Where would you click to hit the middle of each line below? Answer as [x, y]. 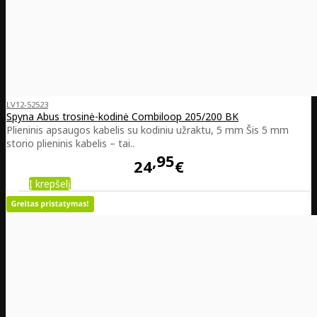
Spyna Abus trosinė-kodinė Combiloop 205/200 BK [122, 116]
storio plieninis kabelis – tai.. [70, 143]
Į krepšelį [50, 184]
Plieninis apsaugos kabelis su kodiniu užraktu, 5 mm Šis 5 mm [148, 129]
